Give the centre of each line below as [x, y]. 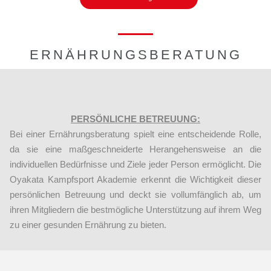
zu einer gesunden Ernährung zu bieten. [88, 225]
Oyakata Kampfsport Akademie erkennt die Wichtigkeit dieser [135, 180]
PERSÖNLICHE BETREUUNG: [135, 119]
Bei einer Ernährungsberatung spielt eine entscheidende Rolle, [135, 134]
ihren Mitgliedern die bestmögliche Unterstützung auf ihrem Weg [135, 210]
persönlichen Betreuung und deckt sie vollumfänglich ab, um [135, 195]
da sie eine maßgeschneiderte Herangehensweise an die [135, 149]
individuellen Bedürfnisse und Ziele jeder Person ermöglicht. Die [135, 165]
